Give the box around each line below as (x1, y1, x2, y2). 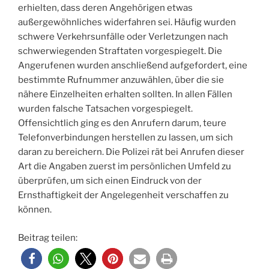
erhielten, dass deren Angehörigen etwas (18, 2, 193, 14)
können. (18, 204, 52, 216)
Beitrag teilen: (18, 232, 77, 243)
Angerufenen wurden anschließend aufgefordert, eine (18, 60, 247, 71)
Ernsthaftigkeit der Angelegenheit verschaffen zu (18, 190, 229, 201)
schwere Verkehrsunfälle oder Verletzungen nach (18, 31, 228, 43)
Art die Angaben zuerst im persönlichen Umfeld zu (18, 161, 231, 172)
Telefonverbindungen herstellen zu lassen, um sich (18, 132, 233, 144)
